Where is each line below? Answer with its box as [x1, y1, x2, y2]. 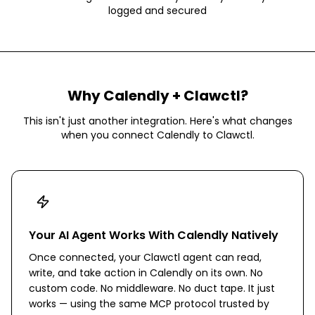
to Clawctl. [199, 128, 255, 142]
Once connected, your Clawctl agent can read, [29, 250, 262, 264]
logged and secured [108, 4, 207, 18]
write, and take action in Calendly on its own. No [29, 266, 263, 280]
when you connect [60, 128, 157, 142]
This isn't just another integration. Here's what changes [22, 114, 292, 128]
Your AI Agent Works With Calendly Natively [29, 227, 278, 243]
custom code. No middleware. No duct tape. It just [29, 281, 275, 295]
